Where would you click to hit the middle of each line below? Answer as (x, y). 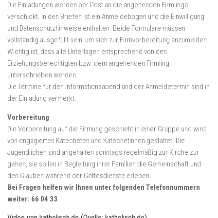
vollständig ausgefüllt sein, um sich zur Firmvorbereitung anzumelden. (108, 40)
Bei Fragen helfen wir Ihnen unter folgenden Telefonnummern (104, 188)
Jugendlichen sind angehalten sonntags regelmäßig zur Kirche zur (103, 153)
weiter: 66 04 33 (32, 199)
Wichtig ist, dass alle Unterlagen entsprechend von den (87, 52)
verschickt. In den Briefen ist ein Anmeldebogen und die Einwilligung (106, 17)
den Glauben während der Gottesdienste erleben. (79, 176)
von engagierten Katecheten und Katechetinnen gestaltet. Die (96, 141)
